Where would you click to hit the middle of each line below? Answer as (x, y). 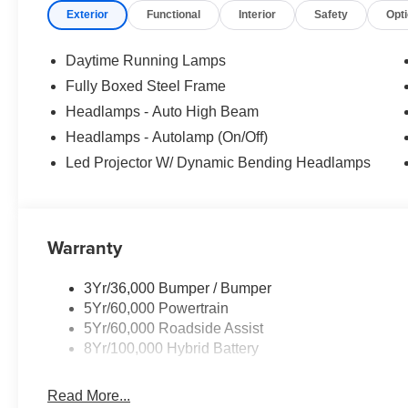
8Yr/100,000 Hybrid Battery (172, 348)
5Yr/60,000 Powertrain (157, 308)
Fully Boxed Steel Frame (146, 86)
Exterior (88, 14)
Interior (258, 14)
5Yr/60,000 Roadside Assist (174, 328)
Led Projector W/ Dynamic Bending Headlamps (219, 162)
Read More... (89, 395)
